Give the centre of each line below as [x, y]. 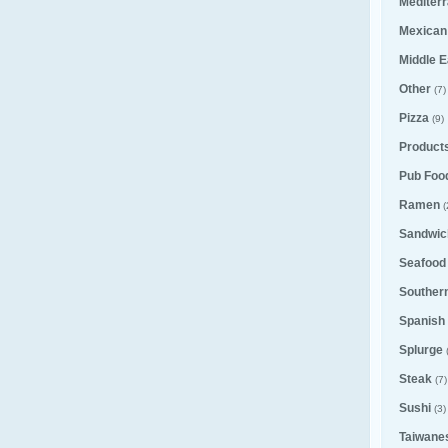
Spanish [422, 321]
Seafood [422, 263]
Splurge [421, 350]
